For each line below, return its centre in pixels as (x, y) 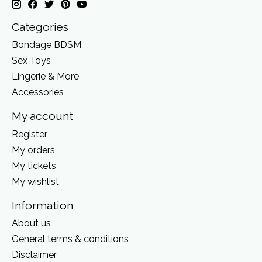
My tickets (34, 166)
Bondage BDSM (46, 45)
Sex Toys (31, 61)
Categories (40, 27)
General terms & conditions (70, 239)
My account (42, 116)
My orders (33, 150)
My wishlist (35, 181)
